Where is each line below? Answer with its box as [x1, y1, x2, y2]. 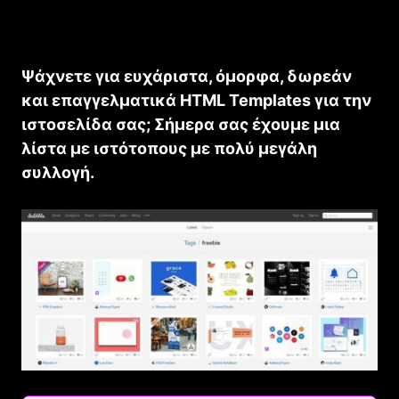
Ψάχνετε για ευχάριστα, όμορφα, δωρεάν [21, 67, 352, 86]
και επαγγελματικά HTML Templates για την [21, 91, 371, 110]
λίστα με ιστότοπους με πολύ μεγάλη [21, 139, 317, 159]
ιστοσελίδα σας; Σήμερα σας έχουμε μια [21, 115, 340, 134]
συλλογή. [21, 163, 94, 183]
